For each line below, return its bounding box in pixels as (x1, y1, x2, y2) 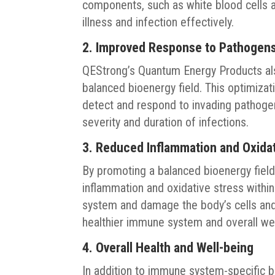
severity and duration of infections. (82, 115, 249, 130)
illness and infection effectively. (82, 15, 234, 30)
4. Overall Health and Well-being (82, 240, 254, 256)
